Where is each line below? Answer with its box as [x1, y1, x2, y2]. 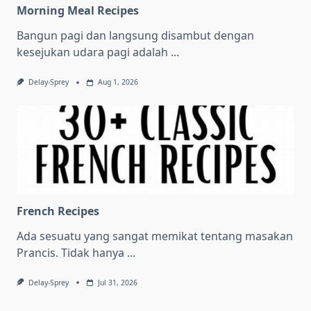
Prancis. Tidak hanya [17, 244, 124, 260]
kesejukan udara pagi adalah [17, 44, 168, 60]
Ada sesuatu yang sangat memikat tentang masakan [17, 228, 293, 244]
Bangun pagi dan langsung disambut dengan [17, 28, 254, 44]
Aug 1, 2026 [97, 77, 138, 87]
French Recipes [17, 203, 99, 219]
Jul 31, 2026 [97, 277, 137, 287]
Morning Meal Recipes [17, 3, 139, 19]
